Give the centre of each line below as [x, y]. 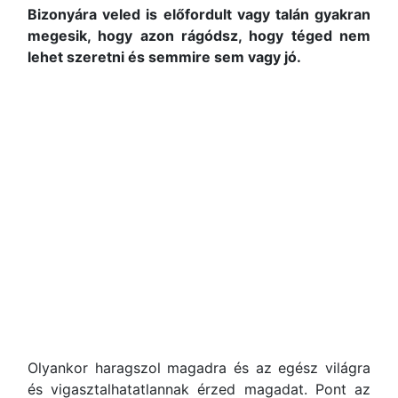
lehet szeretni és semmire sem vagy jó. [166, 57]
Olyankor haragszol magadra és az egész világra [199, 368]
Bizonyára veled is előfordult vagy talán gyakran [199, 14]
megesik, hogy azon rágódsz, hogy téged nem [199, 36]
